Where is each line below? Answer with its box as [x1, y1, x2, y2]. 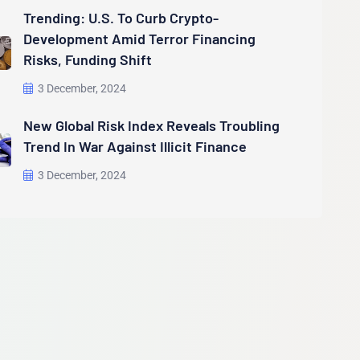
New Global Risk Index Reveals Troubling [23, 117, 280, 135]
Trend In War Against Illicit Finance [23, 137, 247, 156]
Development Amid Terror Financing [23, 30, 256, 48]
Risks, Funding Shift [23, 51, 153, 69]
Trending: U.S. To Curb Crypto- [23, 9, 219, 27]
